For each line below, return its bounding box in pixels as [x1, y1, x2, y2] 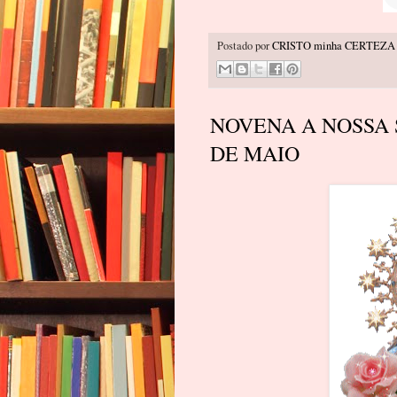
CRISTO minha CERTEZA [272, 37, 395, 53]
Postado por [217, 37, 272, 53]
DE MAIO [210, 139, 300, 168]
